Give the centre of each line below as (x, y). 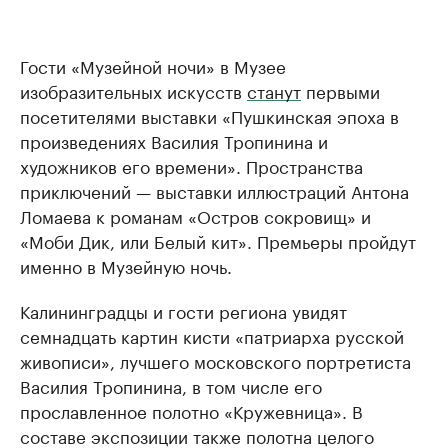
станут (274, 90)
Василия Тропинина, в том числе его (171, 385)
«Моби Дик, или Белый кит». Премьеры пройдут (218, 240)
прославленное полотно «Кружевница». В (191, 410)
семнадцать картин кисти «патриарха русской (212, 335)
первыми (340, 90)
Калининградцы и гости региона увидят (183, 310)
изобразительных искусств (133, 90)
